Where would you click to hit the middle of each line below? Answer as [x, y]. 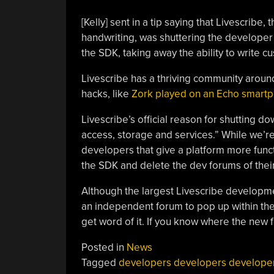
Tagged [100, 262]
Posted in [104, 247]
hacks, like [106, 94]
